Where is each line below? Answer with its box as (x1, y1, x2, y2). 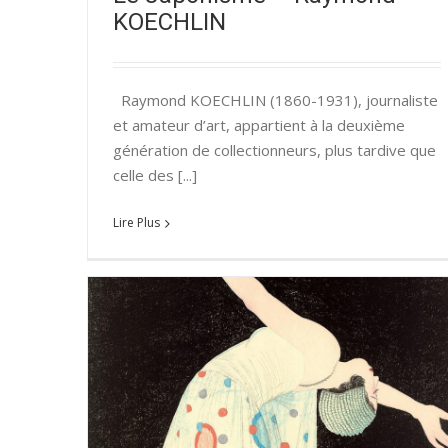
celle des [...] (113, 165, 197, 186)
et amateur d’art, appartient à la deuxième (113, 115, 405, 136)
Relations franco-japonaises (215, 427, 374, 445)
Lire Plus (113, 214, 160, 232)
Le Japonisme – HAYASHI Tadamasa (188, 406, 401, 422)
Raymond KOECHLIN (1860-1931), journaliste (113, 90, 438, 111)
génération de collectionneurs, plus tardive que (113, 140, 436, 161)
